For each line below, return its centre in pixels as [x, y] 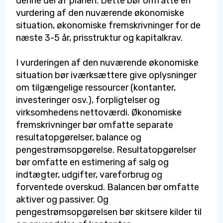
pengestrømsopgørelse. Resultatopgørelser [106, 150]
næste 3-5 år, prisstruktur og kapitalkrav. [99, 38]
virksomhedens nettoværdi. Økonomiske [99, 112]
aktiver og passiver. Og [62, 199]
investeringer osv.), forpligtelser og [88, 100]
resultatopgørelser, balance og [79, 137]
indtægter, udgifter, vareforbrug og [89, 174]
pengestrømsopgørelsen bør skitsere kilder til [109, 212]
